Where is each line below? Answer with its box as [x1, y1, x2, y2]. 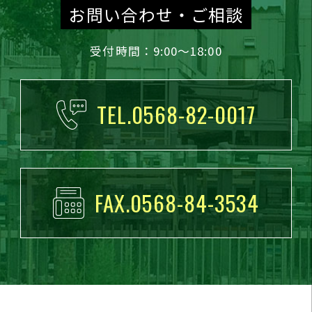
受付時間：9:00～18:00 [90, 42, 222, 60]
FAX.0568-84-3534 [95, 186, 260, 219]
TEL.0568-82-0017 [97, 98, 256, 131]
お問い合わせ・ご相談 [68, 1, 244, 26]
